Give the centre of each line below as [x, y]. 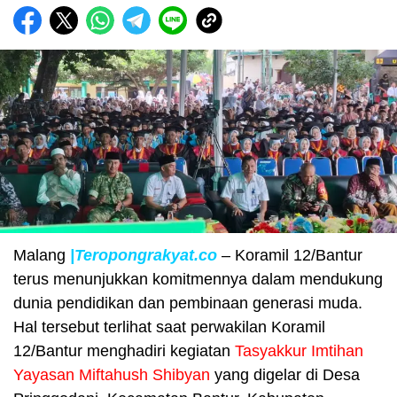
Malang [42, 255]
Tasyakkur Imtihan [299, 350]
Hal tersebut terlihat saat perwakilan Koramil [169, 327]
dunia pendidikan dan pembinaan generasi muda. [188, 303]
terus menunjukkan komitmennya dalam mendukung [198, 279]
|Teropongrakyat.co [144, 255]
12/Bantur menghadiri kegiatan [124, 350]
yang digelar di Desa [285, 374]
